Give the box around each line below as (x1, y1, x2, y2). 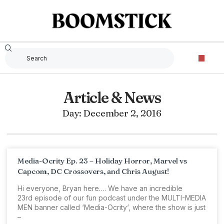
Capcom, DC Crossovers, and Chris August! (17, 166, 169, 176)
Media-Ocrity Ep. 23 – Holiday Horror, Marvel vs (17, 156, 187, 165)
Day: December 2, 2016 (62, 107, 161, 119)
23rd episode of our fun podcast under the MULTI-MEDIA (17, 193, 206, 202)
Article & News (63, 88, 160, 107)
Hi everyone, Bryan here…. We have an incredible (17, 184, 182, 192)
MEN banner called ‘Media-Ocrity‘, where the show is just (17, 203, 205, 211)
